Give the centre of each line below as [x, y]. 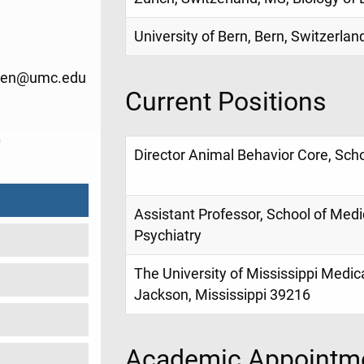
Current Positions [226, 101]
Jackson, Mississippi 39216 [222, 295]
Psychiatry [168, 235]
